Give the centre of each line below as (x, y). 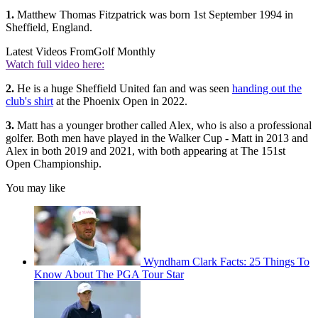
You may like (35, 188)
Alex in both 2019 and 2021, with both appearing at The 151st (146, 151)
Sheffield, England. (49, 28)
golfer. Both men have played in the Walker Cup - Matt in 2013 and (157, 138)
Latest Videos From (50, 52)
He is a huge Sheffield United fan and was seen (123, 89)
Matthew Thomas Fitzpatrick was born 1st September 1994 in (154, 15)
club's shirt (29, 102)
